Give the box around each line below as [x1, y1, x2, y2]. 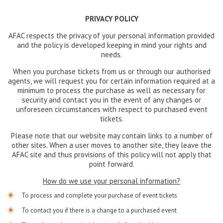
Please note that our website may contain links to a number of [10, 130, 213, 140]
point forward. [89, 159, 134, 169]
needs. [101, 49, 122, 59]
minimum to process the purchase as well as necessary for [17, 85, 206, 95]
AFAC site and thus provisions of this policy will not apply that [11, 149, 212, 159]
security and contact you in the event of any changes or [22, 95, 201, 105]
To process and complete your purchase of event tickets [21, 191, 177, 200]
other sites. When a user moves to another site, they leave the [11, 140, 212, 150]
